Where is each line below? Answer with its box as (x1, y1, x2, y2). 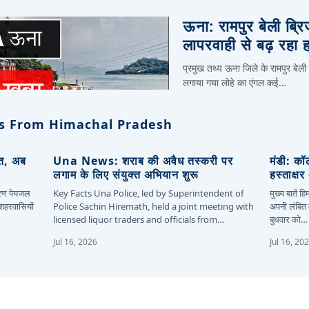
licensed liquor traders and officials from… (53, 212, 225, 226)
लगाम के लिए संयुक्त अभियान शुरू (53, 166, 199, 182)
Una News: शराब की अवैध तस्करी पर (53, 152, 234, 168)
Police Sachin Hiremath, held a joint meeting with (53, 199, 255, 212)
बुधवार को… (269, 212, 308, 226)
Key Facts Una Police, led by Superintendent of (53, 186, 244, 199)
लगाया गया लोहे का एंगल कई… (183, 75, 287, 89)
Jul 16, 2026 (53, 235, 98, 248)
